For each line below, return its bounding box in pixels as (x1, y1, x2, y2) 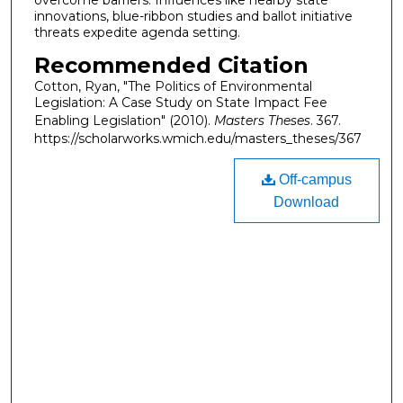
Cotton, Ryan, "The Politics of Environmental (33, 78, 312, 95)
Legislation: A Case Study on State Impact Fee (33, 94, 327, 112)
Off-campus (274, 171, 352, 187)
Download (273, 193, 340, 210)
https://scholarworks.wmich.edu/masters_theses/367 (33, 130, 362, 148)
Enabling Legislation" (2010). (33, 112, 214, 130)
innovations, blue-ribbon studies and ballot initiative (33, 8, 353, 25)
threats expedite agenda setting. (33, 24, 240, 41)
